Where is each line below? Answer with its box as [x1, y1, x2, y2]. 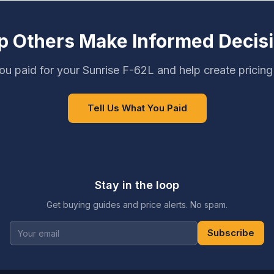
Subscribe [207, 227, 254, 239]
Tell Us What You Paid [87, 102, 187, 114]
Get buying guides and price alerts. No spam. [46, 199, 228, 210]
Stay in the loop [95, 179, 179, 191]
